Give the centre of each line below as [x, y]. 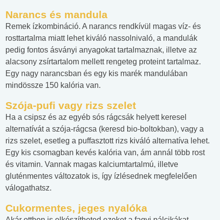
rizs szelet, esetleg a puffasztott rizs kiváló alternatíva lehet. [108, 141]
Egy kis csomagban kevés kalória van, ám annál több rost [105, 153]
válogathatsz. [28, 188]
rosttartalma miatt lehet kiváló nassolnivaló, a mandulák [101, 38]
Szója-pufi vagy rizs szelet [71, 106]
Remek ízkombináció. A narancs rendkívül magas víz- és [103, 27]
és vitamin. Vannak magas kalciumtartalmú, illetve [92, 165]
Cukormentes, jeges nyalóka [76, 208]
